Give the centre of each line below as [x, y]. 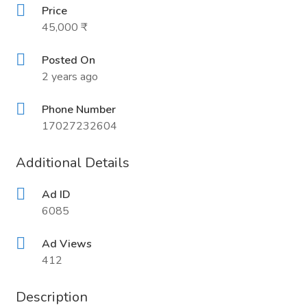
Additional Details [73, 163]
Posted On [69, 60]
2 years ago [70, 77]
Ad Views [67, 244]
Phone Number [79, 110]
